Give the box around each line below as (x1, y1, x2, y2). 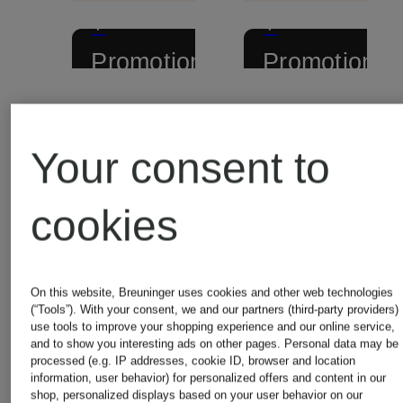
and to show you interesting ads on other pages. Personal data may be (31, 336, 399, 351)
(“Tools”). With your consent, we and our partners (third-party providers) (31, 302, 399, 317)
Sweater (243, 228, 372, 266)
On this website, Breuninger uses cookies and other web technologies (31, 285, 394, 300)
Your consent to (31, 144, 331, 193)
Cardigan (72, 228, 215, 266)
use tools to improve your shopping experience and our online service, (31, 319, 396, 334)
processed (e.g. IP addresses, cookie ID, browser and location (31, 354, 356, 368)
